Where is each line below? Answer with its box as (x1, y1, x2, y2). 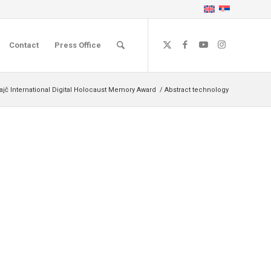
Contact (8, 41, 39, 50)
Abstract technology (165, 86, 229, 94)
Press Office (54, 41, 101, 50)
